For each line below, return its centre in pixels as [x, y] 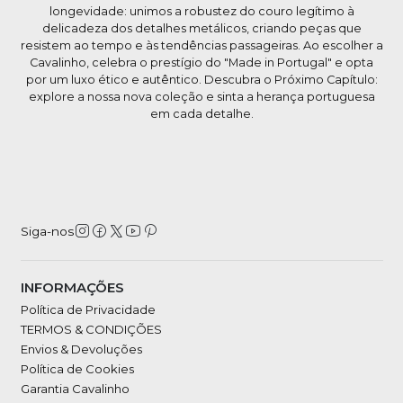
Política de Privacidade [88, 309]
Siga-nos [47, 231]
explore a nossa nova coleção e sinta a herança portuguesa [201, 97]
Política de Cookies [77, 368]
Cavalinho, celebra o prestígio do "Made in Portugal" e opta [201, 63]
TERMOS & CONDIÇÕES [91, 329]
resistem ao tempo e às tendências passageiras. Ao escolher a [201, 46]
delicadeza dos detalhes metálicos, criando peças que [201, 29]
